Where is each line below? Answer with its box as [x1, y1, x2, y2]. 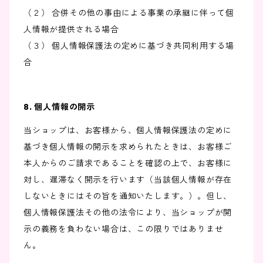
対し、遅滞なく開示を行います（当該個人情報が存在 [23, 174, 232, 186]
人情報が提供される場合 [23, 24, 119, 35]
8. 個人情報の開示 [23, 102, 96, 113]
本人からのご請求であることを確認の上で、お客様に [23, 158, 232, 169]
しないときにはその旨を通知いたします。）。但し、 [23, 191, 232, 202]
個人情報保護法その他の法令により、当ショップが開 [23, 207, 232, 218]
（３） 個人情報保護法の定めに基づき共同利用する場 [23, 41, 234, 52]
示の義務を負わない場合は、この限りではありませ [23, 224, 224, 235]
